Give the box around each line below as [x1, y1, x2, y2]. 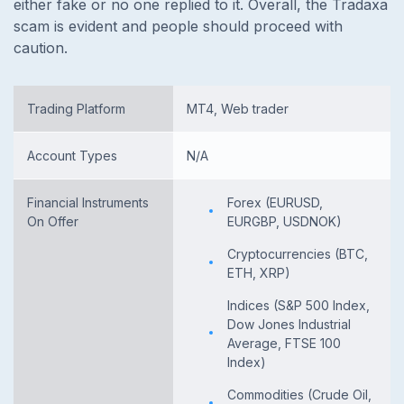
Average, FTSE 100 [227, 335, 341, 351]
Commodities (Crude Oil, [227, 386, 372, 402]
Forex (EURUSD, [227, 194, 323, 210]
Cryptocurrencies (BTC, [227, 245, 368, 262]
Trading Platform [27, 100, 125, 116]
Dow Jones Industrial [227, 316, 351, 332]
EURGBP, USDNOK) [227, 213, 342, 229]
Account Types [27, 147, 117, 163]
